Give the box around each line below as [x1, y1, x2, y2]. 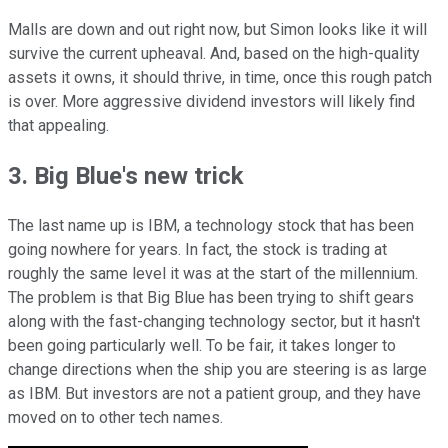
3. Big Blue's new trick [8, 162, 244, 191]
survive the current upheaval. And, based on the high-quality [8, 44, 420, 64]
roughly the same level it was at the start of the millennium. [8, 264, 418, 284]
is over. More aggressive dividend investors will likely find [8, 92, 415, 112]
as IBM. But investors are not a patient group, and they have [8, 384, 421, 404]
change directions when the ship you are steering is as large [8, 360, 427, 380]
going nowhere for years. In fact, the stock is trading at [8, 240, 387, 260]
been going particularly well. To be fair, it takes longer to [8, 336, 396, 356]
